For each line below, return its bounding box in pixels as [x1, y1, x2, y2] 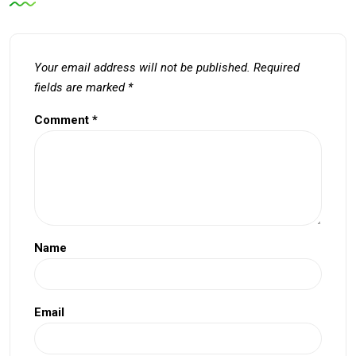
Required [253, 60, 300, 75]
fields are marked [34, 79, 128, 95]
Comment [34, 112, 92, 127]
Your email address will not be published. [34, 60, 250, 75]
